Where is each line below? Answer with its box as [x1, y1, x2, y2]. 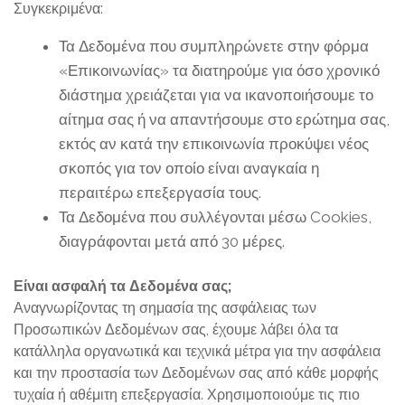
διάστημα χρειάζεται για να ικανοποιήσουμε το [59, 86, 373, 104]
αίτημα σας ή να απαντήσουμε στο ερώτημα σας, [59, 110, 390, 128]
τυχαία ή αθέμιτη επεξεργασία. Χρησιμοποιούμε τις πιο [14, 386, 360, 403]
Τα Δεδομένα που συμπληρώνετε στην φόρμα [59, 37, 369, 55]
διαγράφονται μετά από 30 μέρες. [59, 232, 285, 250]
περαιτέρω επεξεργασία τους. [59, 184, 261, 202]
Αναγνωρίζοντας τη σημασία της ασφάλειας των [14, 299, 316, 316]
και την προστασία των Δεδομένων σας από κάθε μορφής [14, 364, 379, 381]
